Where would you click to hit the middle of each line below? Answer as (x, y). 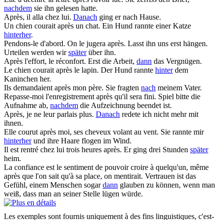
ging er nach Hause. (129, 17)
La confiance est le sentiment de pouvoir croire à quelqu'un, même (106, 167)
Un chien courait (31, 26)
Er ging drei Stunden (157, 150)
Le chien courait (30, 70)
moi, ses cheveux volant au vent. (107, 132)
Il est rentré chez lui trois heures (54, 150)
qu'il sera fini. (134, 97)
